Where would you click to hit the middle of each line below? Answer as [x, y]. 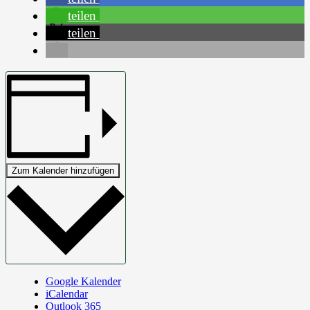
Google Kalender [83, 281]
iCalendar [66, 294]
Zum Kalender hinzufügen [63, 170]
